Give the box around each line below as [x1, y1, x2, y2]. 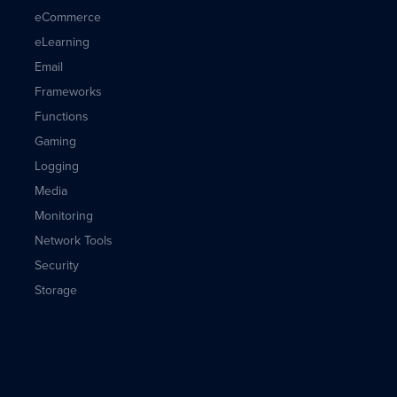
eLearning [34, 35, 90, 50]
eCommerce [34, 10, 101, 25]
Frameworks [34, 84, 102, 99]
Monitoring [34, 208, 93, 223]
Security [34, 258, 79, 273]
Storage [34, 283, 77, 298]
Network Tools [34, 233, 113, 248]
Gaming [34, 134, 76, 149]
